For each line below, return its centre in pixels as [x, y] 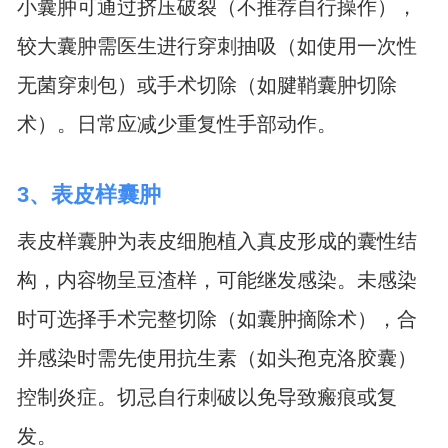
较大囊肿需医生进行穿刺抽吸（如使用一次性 [216, 46]
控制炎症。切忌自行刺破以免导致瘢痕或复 [206, 396]
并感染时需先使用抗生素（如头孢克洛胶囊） [216, 357]
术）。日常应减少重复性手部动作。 [176, 124]
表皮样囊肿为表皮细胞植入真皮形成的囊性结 [216, 240]
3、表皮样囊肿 [88, 194]
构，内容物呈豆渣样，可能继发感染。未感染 [216, 279]
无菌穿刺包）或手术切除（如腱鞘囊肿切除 [206, 85]
